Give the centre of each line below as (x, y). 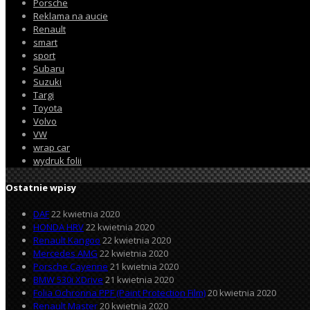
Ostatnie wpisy (41, 188)
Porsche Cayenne (71, 266)
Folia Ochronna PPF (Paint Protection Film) (119, 292)
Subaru (49, 69)
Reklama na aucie (71, 16)
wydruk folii (57, 161)
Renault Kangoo (67, 240)
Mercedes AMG (65, 253)
